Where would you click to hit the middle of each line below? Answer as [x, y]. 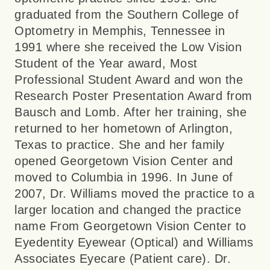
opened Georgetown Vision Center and [124, 161]
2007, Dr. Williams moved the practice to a [134, 194]
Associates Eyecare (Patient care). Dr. [123, 259]
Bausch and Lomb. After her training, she [130, 112]
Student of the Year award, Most [106, 64]
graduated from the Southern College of [127, 15]
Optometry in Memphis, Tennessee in [120, 31]
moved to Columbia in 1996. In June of [124, 177]
